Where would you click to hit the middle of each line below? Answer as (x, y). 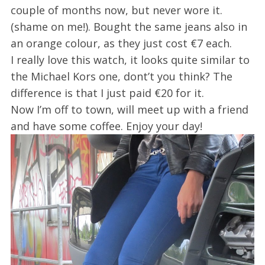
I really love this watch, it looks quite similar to (130, 60)
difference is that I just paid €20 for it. (107, 93)
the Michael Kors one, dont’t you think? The (121, 77)
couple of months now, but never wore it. (116, 10)
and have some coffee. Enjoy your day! (106, 126)
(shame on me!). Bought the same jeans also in (129, 27)
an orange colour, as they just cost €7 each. (121, 43)
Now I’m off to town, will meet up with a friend (129, 110)
